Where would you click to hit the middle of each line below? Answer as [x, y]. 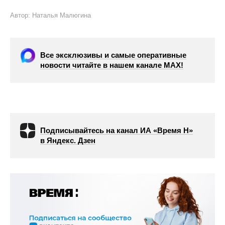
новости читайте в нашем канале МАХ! [112, 65]
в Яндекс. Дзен [68, 140]
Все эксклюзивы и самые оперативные [113, 55]
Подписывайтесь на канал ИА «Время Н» [117, 130]
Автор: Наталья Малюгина [50, 15]
